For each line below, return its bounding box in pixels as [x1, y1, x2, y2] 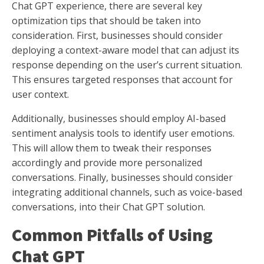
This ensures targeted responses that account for [12, 73, 233, 87]
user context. [12, 88, 69, 101]
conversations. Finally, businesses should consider [12, 171, 233, 184]
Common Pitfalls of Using [12, 223, 213, 246]
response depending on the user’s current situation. [12, 58, 242, 72]
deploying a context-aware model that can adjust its [12, 44, 239, 57]
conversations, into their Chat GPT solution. [12, 200, 205, 214]
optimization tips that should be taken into [12, 14, 201, 28]
